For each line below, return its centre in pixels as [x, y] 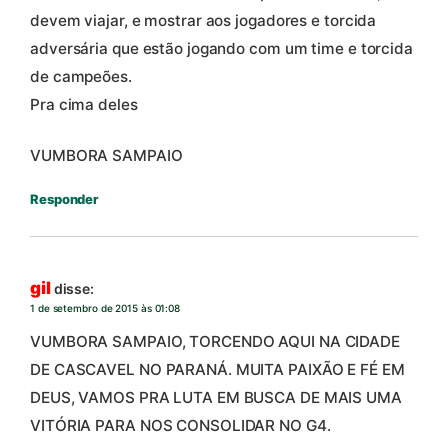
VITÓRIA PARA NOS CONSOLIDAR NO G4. [180, 426]
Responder [64, 198]
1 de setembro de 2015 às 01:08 [105, 307]
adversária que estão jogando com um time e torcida [221, 49]
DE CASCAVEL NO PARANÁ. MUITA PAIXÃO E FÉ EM [217, 370]
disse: [74, 288]
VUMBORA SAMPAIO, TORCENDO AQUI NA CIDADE [215, 342]
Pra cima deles [84, 105]
